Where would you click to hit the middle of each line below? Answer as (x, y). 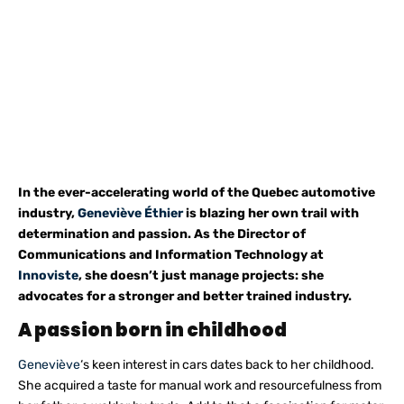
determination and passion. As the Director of (162, 234)
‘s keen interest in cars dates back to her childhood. (227, 365)
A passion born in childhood (152, 330)
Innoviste (48, 275)
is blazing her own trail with (271, 213)
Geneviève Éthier (130, 213)
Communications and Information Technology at (171, 255)
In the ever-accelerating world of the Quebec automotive (197, 193)
